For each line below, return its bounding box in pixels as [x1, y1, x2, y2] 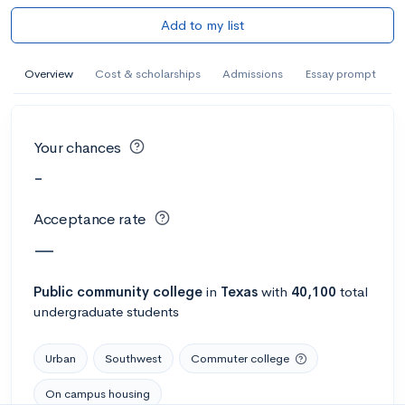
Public [33, 282, 73, 300]
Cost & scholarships [95, 65, 201, 81]
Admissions [222, 65, 283, 81]
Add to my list [161, 15, 244, 33]
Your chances [33, 137, 121, 157]
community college [77, 282, 202, 300]
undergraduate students [33, 302, 179, 320]
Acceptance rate [33, 210, 146, 229]
